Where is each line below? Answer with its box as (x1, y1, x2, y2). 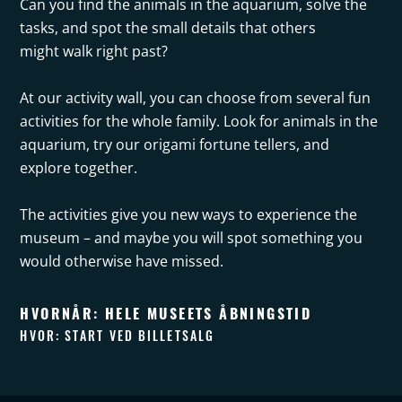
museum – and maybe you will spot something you (20, 228, 363, 249)
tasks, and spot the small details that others (20, 18, 317, 39)
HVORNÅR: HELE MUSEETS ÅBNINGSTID (20, 301, 312, 326)
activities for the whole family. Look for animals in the (20, 111, 379, 132)
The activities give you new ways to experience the (20, 205, 358, 225)
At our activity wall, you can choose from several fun (20, 88, 371, 109)
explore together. (20, 158, 138, 179)
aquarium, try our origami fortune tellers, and (20, 135, 330, 155)
